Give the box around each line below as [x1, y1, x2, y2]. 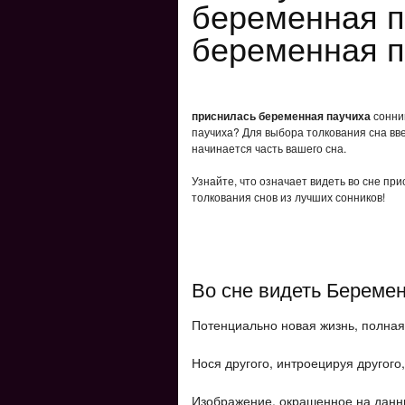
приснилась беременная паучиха [192, 108, 371, 124]
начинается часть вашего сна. [192, 140, 346, 155]
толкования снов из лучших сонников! [192, 189, 385, 204]
